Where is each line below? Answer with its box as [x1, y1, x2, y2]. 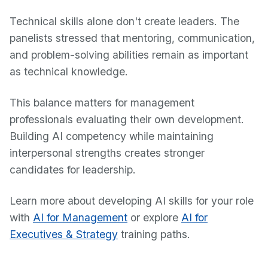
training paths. [118, 228, 190, 240]
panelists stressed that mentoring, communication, [10, 32, 255, 44]
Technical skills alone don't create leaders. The [10, 15, 239, 28]
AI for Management [33, 211, 127, 224]
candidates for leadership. [10, 163, 136, 176]
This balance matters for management [10, 96, 194, 109]
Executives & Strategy [10, 228, 118, 240]
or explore [127, 211, 181, 224]
